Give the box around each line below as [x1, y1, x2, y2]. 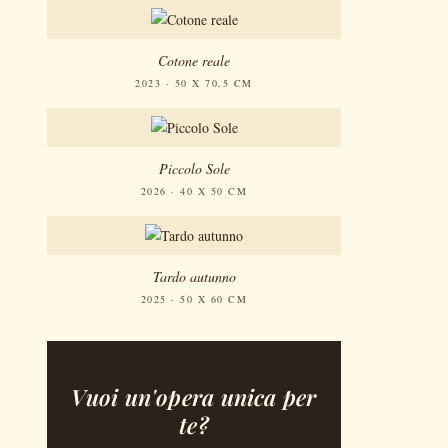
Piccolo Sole [158, 159, 230, 179]
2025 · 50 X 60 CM [140, 292, 248, 307]
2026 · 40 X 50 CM [140, 184, 248, 199]
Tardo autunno [152, 267, 236, 287]
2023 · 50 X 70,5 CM [135, 76, 253, 91]
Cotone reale [158, 51, 230, 71]
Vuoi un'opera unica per [71, 381, 317, 412]
